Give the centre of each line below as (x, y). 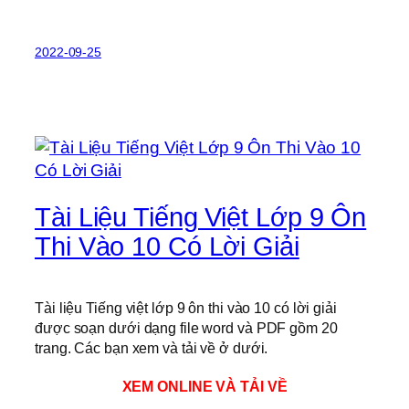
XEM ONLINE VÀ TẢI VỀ (204, 386)
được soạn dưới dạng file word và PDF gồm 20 (186, 328)
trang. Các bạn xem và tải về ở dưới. (152, 348)
